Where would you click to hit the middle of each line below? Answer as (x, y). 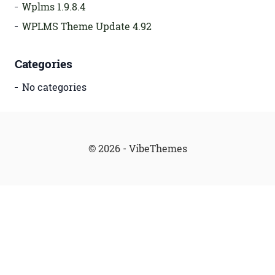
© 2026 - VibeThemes (137, 149)
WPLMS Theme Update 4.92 (87, 26)
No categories (54, 87)
